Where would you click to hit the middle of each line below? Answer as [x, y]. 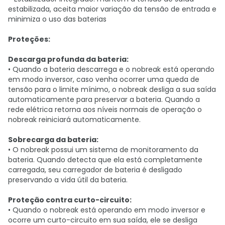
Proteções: [29, 39]
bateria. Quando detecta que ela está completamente [105, 160]
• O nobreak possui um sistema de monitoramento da [103, 150]
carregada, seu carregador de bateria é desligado [95, 170]
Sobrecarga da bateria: [53, 140]
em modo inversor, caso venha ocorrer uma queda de [104, 79]
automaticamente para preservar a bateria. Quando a [104, 99]
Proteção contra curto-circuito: [70, 200]
